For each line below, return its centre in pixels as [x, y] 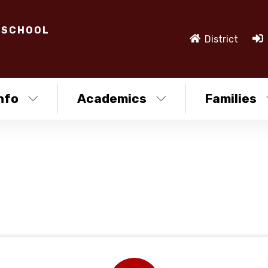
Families [231, 98]
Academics [112, 98]
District [221, 39]
